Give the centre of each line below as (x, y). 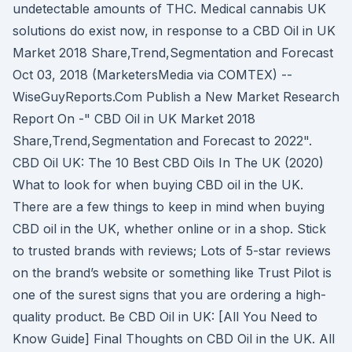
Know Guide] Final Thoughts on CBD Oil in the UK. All (174, 339)
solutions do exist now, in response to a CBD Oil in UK (174, 31)
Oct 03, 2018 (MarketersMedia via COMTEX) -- (152, 75)
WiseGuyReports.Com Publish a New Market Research (176, 97)
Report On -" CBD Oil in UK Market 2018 (134, 119)
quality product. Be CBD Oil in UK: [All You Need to (165, 317)
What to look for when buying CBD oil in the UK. (158, 185)
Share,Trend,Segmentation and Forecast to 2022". (162, 141)
